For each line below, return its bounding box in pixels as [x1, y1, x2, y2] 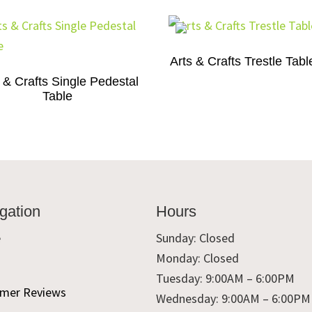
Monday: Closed [156, 249, 239, 266]
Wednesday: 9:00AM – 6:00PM [156, 290, 311, 306]
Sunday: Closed [156, 229, 235, 246]
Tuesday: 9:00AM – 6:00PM [156, 270, 295, 286]
